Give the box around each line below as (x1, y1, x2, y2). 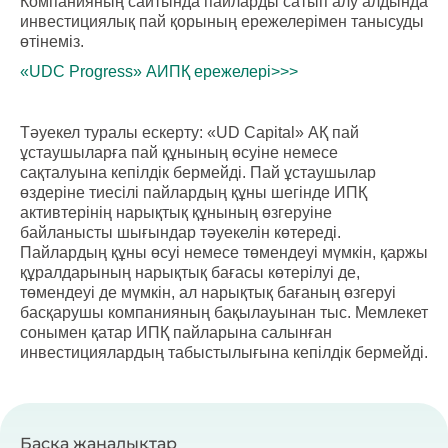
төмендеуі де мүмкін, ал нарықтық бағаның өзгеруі (20, 283, 396, 301)
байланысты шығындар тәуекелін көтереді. (20, 223, 341, 241)
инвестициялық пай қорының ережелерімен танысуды (20, 12, 424, 30)
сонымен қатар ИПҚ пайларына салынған (20, 323, 332, 341)
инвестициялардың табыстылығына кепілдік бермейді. (20, 343, 428, 361)
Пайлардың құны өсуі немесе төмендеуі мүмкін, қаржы (20, 243, 428, 261)
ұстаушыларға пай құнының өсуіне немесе (20, 143, 338, 161)
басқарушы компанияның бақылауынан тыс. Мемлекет (20, 303, 428, 321)
